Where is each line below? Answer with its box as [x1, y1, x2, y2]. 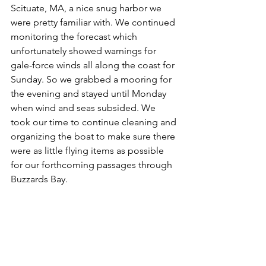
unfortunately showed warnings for [11, 45, 159, 56]
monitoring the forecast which [11, 31, 140, 42]
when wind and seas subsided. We [11, 102, 158, 113]
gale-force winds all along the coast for [11, 59, 177, 71]
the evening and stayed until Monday [11, 88, 169, 99]
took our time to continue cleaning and [11, 116, 179, 128]
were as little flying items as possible [11, 145, 166, 156]
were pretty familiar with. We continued [11, 17, 178, 28]
